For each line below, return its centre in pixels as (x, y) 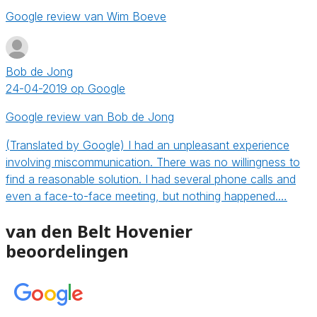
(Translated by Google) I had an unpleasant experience (148, 145)
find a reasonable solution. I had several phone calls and (151, 179)
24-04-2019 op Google (65, 88)
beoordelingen (67, 250)
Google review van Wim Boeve (86, 16)
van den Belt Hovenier (99, 231)
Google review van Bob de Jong (90, 116)
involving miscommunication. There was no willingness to (153, 162)
